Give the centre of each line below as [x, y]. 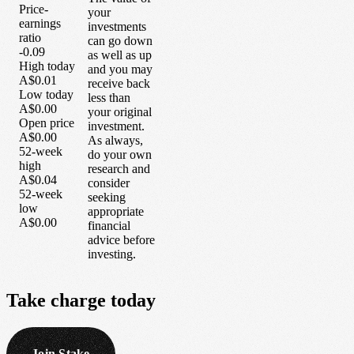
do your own [120, 154]
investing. [112, 254]
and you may [120, 69]
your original [120, 111]
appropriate [116, 211]
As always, [115, 140]
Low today [46, 95]
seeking [107, 197]
